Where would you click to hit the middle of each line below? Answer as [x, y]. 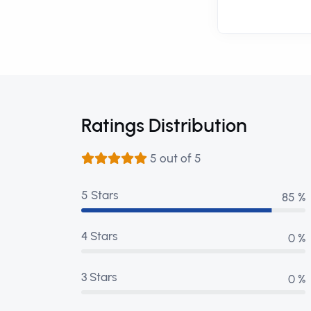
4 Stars [100, 236]
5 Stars [100, 195]
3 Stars [99, 277]
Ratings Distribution [164, 125]
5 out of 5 [174, 158]
